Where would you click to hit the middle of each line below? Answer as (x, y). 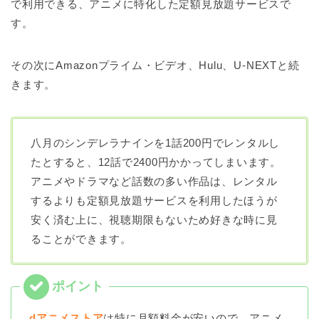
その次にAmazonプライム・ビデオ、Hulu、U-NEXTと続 (155, 65)
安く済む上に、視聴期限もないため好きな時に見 (154, 219)
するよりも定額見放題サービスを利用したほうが (154, 200)
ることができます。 (81, 239)
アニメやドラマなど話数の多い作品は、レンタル (154, 181)
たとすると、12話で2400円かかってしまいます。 (156, 162)
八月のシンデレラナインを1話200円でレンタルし (156, 142)
